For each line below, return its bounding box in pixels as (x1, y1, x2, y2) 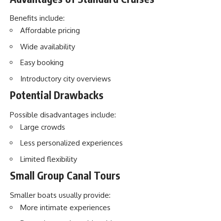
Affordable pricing (20, 26, 80, 35)
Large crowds (20, 122, 65, 132)
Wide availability (20, 41, 75, 51)
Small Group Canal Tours (10, 169, 120, 182)
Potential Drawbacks (10, 88, 104, 102)
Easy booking (20, 58, 64, 67)
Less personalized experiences (20, 138, 123, 147)
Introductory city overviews (20, 74, 111, 83)
